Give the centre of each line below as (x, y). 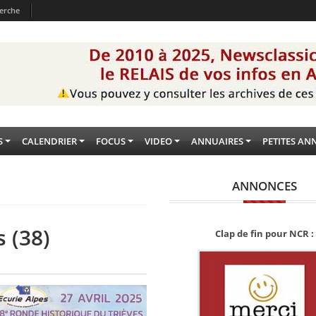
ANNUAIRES (217, 141)
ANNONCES (265, 186)
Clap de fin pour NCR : (265, 233)
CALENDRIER (49, 141)
